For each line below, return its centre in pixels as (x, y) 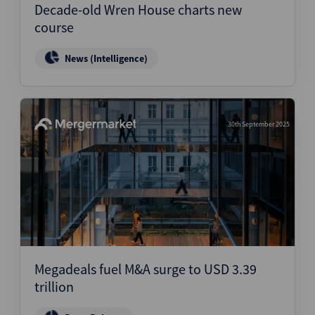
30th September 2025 (259, 124)
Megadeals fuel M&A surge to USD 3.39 (146, 269)
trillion (54, 287)
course (54, 27)
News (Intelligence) (106, 58)
